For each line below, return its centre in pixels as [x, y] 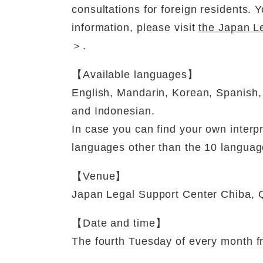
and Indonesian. [113, 111]
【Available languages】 [135, 75]
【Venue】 [99, 176]
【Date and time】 [119, 223]
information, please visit [135, 28]
